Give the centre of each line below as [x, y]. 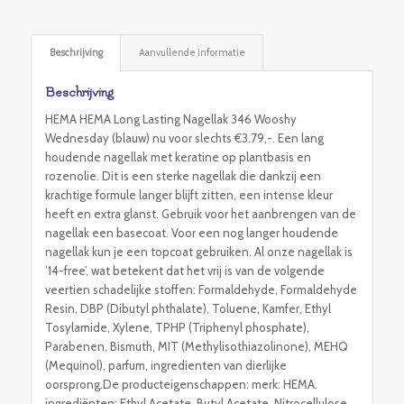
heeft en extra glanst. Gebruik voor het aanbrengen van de [200, 213]
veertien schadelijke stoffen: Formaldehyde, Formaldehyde [201, 289]
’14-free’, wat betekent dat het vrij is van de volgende [184, 270]
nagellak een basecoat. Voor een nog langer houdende [191, 232]
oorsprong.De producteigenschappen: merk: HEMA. [181, 384]
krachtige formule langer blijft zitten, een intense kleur [188, 194]
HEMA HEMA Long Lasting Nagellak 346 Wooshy [170, 119]
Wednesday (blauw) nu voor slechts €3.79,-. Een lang [184, 138]
